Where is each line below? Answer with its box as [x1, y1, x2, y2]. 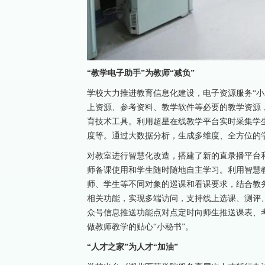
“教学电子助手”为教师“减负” [87, 69, 195, 78]
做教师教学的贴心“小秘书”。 [87, 222, 193, 232]
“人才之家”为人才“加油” [87, 243, 178, 252]
